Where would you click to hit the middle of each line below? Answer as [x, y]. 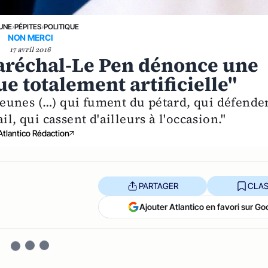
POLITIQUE [61, 27]
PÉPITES [28, 27]
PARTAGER [158, 185]
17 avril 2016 [30, 50]
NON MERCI [30, 37]
